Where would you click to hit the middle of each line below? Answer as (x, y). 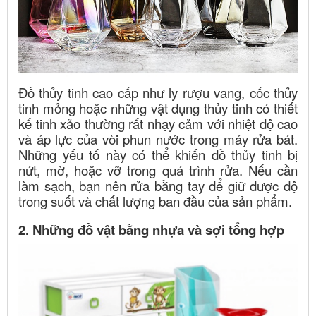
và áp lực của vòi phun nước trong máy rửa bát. (158, 139)
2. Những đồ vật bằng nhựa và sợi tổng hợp (151, 230)
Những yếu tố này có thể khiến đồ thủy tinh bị (158, 155)
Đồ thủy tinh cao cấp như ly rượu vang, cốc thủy (158, 93)
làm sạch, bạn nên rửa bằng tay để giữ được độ (158, 186)
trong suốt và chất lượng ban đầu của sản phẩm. (155, 201)
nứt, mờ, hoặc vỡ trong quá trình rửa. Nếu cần (158, 170)
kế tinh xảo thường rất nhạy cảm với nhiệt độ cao (158, 124)
